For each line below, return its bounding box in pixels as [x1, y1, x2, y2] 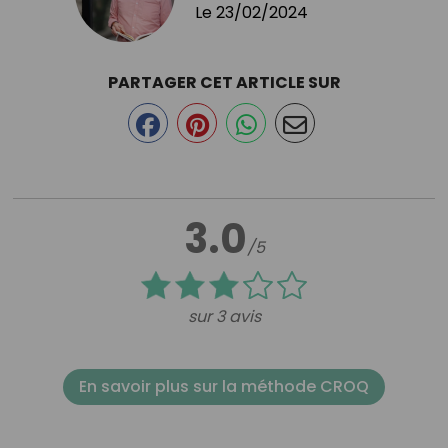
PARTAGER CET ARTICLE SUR [107, 70, 341, 94]
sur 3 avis [187, 305, 261, 329]
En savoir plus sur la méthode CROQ [79, 375, 369, 399]
